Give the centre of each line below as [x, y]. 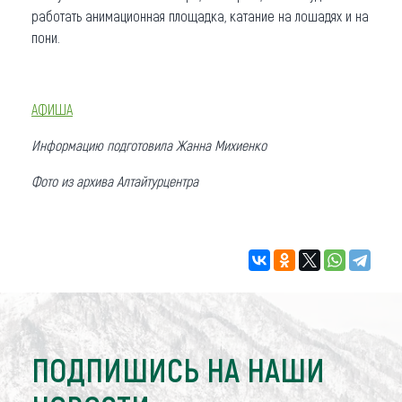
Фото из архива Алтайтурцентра [115, 180]
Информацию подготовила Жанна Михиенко [149, 144]
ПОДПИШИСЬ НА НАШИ [178, 369]
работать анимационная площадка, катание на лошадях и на [200, 15]
